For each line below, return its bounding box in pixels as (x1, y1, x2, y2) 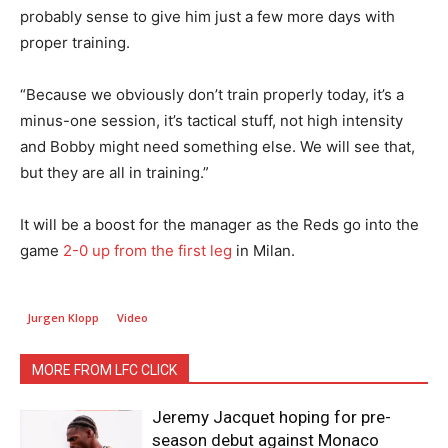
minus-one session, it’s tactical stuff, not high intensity (20, 110, 403, 130)
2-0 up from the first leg (63, 240, 232, 260)
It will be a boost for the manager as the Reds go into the (20, 214, 419, 234)
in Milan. (232, 240, 295, 260)
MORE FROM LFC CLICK (32, 361, 177, 378)
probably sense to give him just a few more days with (20, 6, 395, 26)
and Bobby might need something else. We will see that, (20, 136, 415, 156)
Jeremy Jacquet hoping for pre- (152, 406, 392, 427)
